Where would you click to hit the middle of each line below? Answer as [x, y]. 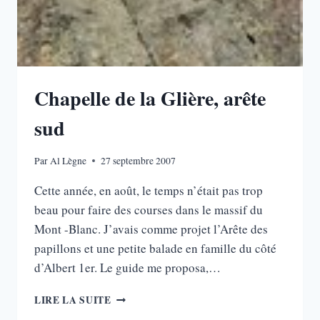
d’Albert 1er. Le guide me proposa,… [127, 267]
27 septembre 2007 [139, 160]
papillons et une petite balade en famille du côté [155, 248]
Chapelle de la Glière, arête [150, 99]
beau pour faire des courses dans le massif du [149, 209]
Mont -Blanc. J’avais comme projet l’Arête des [151, 229]
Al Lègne [69, 160]
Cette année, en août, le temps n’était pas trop [149, 190]
